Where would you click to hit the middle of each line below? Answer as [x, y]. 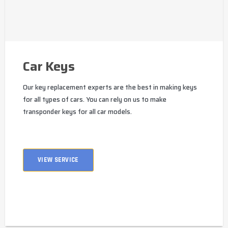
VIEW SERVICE [58, 160]
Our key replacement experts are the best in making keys [110, 88]
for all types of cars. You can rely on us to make [95, 100]
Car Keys [49, 67]
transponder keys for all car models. [77, 112]
